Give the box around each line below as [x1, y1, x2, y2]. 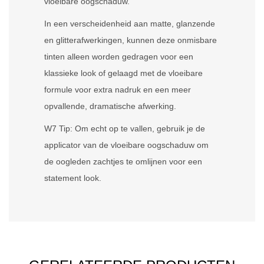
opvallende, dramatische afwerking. [44, 101, 176, 111]
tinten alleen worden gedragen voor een [44, 52, 193, 61]
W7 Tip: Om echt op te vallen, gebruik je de [44, 124, 205, 133]
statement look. [44, 173, 101, 183]
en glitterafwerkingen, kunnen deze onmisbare [44, 35, 217, 45]
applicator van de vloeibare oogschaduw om [44, 140, 209, 150]
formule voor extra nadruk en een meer [44, 85, 191, 94]
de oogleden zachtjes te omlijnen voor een [44, 157, 202, 166]
